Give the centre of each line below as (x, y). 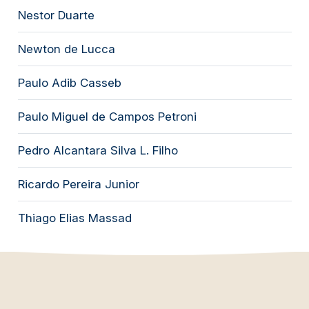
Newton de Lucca (66, 49)
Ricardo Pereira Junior (78, 184)
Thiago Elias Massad (74, 218)
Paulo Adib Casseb (69, 82)
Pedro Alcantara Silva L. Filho (98, 150)
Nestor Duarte (56, 15)
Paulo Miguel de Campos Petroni (107, 116)
